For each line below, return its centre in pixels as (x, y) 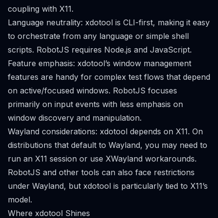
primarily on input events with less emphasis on (95, 104)
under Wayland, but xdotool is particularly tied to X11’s (108, 186)
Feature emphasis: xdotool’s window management (100, 63)
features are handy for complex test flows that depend (109, 77)
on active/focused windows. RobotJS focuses (92, 91)
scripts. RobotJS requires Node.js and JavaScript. (100, 50)
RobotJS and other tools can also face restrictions (101, 172)
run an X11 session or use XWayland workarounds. (102, 159)
